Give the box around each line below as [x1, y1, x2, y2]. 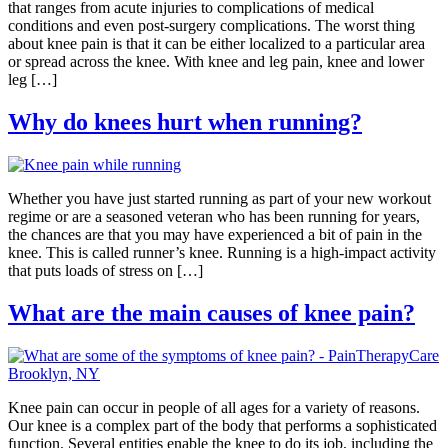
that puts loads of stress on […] [8, 261, 203, 279]
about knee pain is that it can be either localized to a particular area [8, 35, 425, 53]
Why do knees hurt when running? [8, 109, 362, 136]
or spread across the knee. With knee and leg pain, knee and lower [8, 53, 424, 71]
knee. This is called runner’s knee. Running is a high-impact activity [8, 243, 436, 261]
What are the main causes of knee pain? [8, 299, 415, 326]
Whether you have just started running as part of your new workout [8, 189, 431, 207]
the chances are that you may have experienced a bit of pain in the [8, 225, 422, 243]
